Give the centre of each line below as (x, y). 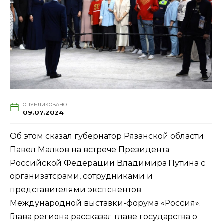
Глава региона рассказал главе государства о (104, 216)
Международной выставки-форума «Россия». (105, 203)
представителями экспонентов (76, 189)
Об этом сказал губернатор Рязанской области (107, 136)
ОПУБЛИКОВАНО (45, 104)
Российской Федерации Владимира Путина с (108, 163)
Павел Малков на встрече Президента (90, 149)
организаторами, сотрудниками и (81, 176)
